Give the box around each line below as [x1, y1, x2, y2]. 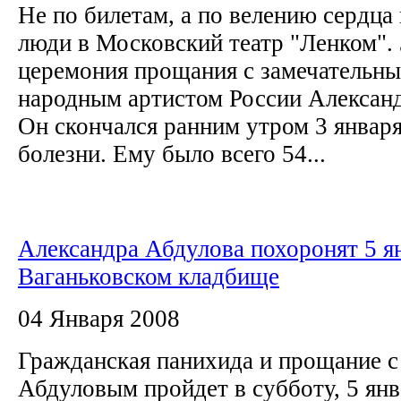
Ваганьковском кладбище [18, 262, 279, 290]
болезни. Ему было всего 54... [18, 140, 326, 167]
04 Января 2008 [18, 304, 180, 332]
